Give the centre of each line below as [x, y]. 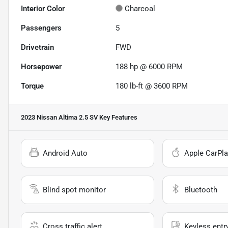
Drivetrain [37, 48]
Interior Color [43, 9]
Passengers [41, 28]
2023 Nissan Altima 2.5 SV [59, 118]
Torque [32, 86]
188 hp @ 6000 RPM [149, 67]
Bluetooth [201, 190]
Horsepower [41, 67]
